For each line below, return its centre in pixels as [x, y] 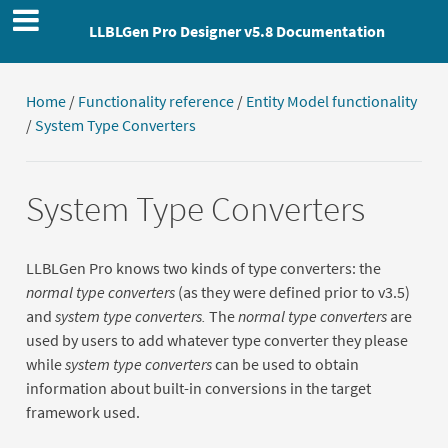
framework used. [82, 411]
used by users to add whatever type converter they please [216, 339]
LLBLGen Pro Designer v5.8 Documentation [237, 31]
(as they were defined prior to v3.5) [292, 291]
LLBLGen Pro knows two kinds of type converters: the [203, 267]
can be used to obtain [285, 363]
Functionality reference [155, 100]
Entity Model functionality [331, 100]
